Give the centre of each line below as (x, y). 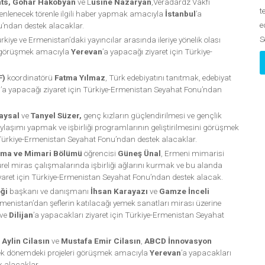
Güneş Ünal (139, 153)
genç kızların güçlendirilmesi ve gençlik (151, 115)
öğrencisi (100, 153)
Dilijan (21, 214)
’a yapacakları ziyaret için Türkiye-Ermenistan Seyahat (128, 214)
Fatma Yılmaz (80, 77)
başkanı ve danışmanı (49, 191)
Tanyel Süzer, (56, 115)
